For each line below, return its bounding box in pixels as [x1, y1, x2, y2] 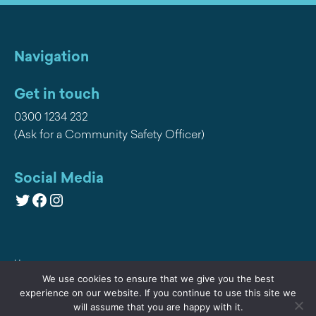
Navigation [14, 45, 89, 66]
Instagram [47, 187, 126, 212]
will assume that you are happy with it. [73, 301, 243, 312]
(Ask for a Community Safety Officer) [14, 125, 205, 142]
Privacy [14, 281, 43, 294]
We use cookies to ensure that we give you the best [42, 273, 274, 284]
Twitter [13, 187, 67, 212]
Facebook [30, 187, 109, 212]
